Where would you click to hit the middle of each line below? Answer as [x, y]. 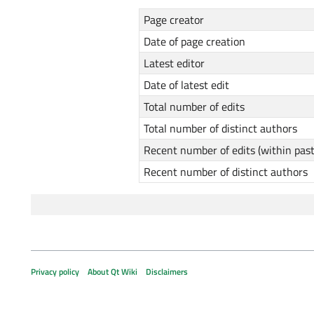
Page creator [174, 20]
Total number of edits [194, 107]
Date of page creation [195, 42]
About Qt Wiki [112, 271]
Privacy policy [55, 271]
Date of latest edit [187, 85]
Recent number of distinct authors [226, 172]
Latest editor [175, 63]
